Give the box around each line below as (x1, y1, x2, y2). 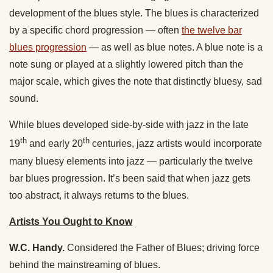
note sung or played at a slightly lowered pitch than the (9, 59, 243, 70)
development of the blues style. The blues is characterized (9, 8, 259, 19)
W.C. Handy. (9, 242, 65, 253)
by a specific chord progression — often (9, 25, 182, 36)
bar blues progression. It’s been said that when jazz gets (9, 172, 250, 183)
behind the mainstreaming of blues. (9, 259, 160, 270)
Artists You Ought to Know (9, 216, 132, 227)
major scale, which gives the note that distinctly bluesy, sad (9, 76, 262, 87)
